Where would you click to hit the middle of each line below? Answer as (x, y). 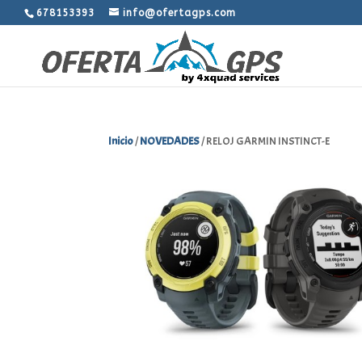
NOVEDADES (170, 141)
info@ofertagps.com (179, 13)
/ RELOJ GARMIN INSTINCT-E (265, 141)
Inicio (121, 141)
